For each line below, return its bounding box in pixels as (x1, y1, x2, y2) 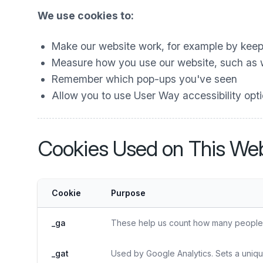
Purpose (111, 188, 146, 198)
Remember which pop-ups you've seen (52, 73, 237, 85)
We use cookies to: (38, 9, 134, 22)
